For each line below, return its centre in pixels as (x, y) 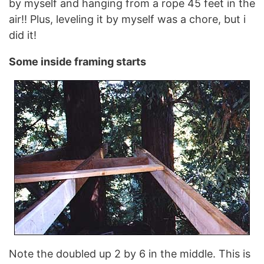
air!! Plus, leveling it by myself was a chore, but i (127, 19)
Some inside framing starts (77, 61)
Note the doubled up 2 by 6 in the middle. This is (130, 253)
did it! (23, 35)
